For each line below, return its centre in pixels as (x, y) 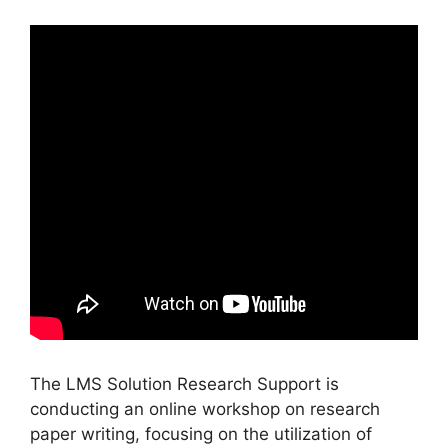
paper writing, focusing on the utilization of (201, 434)
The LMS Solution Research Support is (184, 384)
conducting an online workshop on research (205, 409)
